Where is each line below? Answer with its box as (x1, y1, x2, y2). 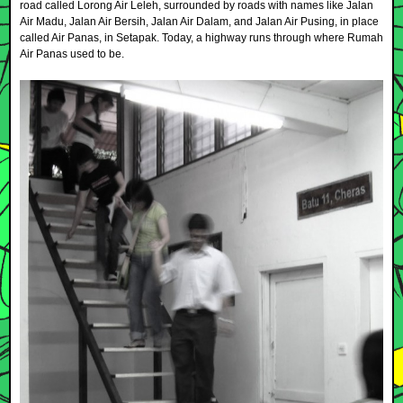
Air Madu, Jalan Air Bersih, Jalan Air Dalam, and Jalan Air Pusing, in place (20, 14, 379, 28)
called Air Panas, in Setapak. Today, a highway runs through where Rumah (20, 31, 383, 44)
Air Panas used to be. (20, 47, 124, 60)
